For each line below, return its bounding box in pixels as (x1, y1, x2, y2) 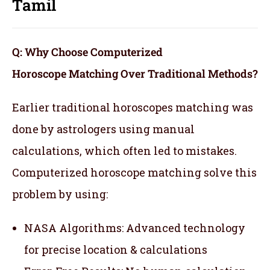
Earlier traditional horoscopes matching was (12, 100, 253, 115)
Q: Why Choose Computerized (12, 45, 163, 60)
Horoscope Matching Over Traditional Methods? (12, 66, 258, 81)
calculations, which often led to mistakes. (12, 143, 237, 159)
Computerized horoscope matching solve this (12, 165, 257, 180)
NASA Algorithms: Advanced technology (24, 221, 245, 236)
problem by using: (12, 187, 108, 202)
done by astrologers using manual (12, 122, 195, 137)
